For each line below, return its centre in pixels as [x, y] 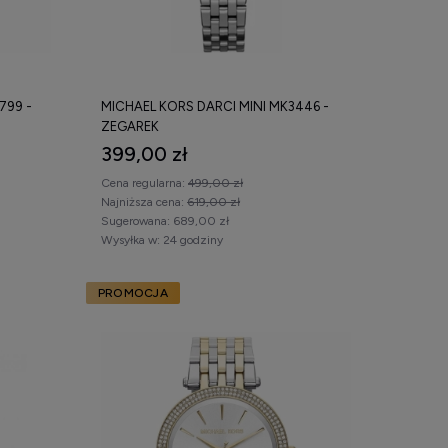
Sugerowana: [135, 220]
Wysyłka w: [130, 239]
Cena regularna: [144, 182]
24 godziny [193, 239]
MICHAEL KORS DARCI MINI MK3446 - [215, 106]
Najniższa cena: [144, 201]
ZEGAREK [130, 126]
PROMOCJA [133, 292]
